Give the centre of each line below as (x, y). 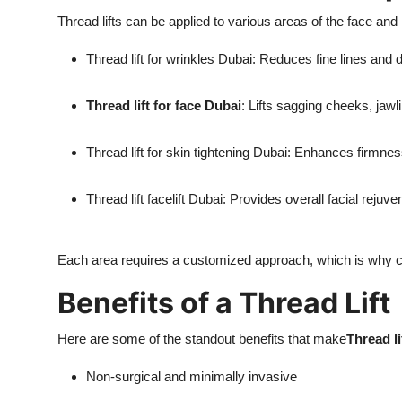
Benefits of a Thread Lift (224, 303)
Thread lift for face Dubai (164, 106)
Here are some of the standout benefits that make (202, 339)
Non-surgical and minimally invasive (192, 377)
